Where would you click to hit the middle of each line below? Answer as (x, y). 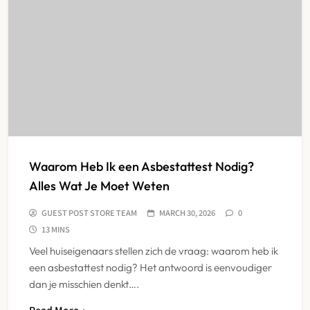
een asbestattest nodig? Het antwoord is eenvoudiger (151, 267)
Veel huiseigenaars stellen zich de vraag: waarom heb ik (154, 250)
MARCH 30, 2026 (187, 212)
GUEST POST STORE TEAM (89, 212)
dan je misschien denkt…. (84, 284)
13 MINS (56, 229)
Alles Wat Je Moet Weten (99, 185)
